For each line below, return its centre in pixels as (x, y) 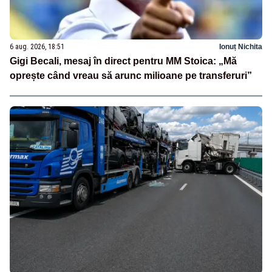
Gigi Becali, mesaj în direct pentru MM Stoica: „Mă (123, 61)
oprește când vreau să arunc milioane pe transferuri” (131, 76)
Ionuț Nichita (241, 47)
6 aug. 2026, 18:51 (37, 47)
